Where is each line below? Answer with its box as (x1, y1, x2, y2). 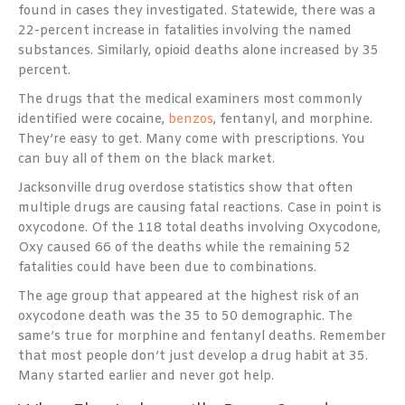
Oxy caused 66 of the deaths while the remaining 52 (18, 239, 351, 257)
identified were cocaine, (18, 110, 168, 128)
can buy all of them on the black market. (18, 150, 275, 168)
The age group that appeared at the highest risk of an (18, 287, 360, 306)
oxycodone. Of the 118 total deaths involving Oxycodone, (18, 219, 381, 237)
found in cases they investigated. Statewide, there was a (18, 2, 375, 20)
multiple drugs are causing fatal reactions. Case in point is (18, 199, 381, 217)
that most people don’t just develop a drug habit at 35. (18, 347, 368, 365)
